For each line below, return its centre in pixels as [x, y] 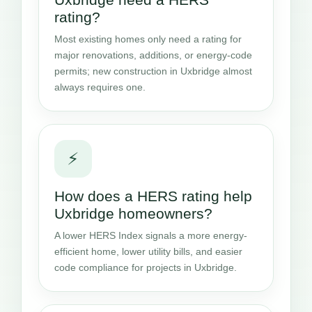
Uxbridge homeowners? [133, 213]
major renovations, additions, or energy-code [153, 55]
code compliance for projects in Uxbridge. [146, 267]
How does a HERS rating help [153, 196]
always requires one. [100, 87]
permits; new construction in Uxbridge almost [153, 71]
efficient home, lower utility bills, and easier [148, 251]
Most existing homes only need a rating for [148, 39]
